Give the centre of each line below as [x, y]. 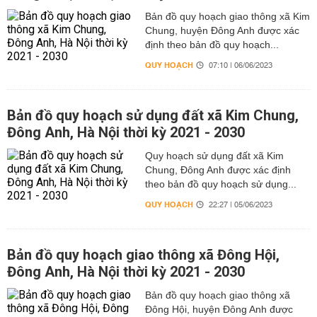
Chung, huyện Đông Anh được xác [222, 30]
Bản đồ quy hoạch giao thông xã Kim [227, 16]
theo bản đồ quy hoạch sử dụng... [220, 184]
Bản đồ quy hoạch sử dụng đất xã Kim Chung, [153, 115]
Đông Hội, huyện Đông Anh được [219, 309]
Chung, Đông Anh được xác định [218, 170]
